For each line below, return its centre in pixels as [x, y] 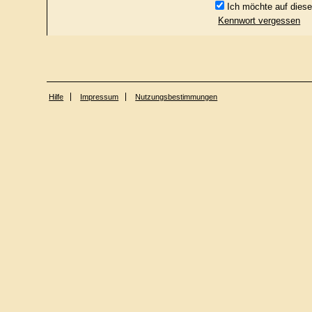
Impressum [100, 97]
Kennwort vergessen [259, 21]
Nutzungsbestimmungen [177, 97]
